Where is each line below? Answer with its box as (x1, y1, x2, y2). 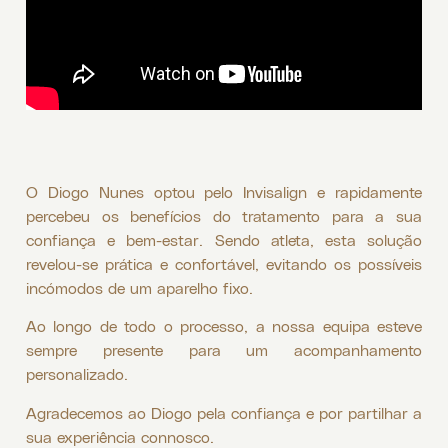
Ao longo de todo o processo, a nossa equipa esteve (26, 316, 422, 336)
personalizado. (26, 364, 128, 384)
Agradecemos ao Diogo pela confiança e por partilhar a (26, 402, 422, 422)
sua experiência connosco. (26, 426, 214, 446)
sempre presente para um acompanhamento (26, 340, 422, 360)
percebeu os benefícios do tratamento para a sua (26, 205, 422, 225)
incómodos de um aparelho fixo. (26, 277, 253, 297)
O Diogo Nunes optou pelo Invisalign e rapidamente (26, 181, 422, 201)
